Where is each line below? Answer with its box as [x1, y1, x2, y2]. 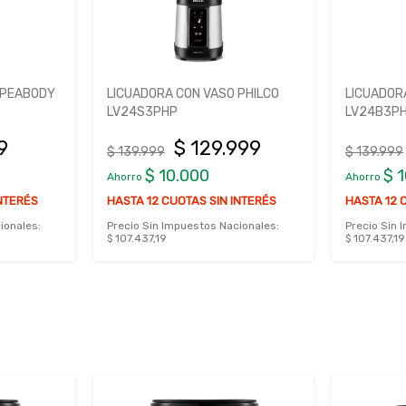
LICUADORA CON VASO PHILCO [107, 86, 279, 102]
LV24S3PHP [107, 104, 178, 121]
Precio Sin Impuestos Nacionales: [107, 219, 279, 233]
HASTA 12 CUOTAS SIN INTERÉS [107, 194, 276, 208]
